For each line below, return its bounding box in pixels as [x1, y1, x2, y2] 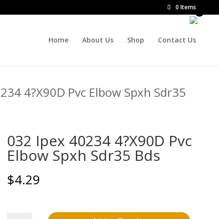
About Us [82, 35, 113, 44]
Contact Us [158, 35, 196, 44]
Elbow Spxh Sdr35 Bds [7, 145, 160, 165]
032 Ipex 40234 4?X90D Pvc [7, 131, 192, 151]
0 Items [175, 3, 196, 11]
